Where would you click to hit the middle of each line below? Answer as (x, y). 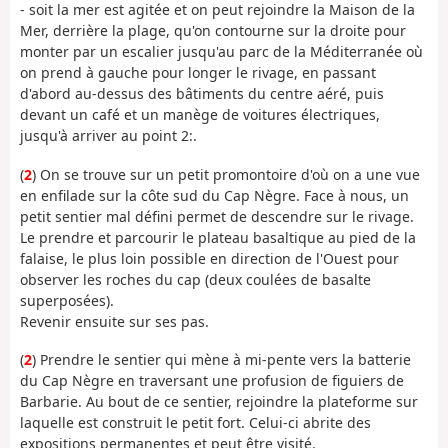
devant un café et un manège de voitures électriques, (200, 115)
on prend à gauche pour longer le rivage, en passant (198, 73)
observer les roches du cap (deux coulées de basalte (195, 279)
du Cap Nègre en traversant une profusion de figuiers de (212, 381)
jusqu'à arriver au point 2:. (108, 136)
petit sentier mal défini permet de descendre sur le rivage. (217, 216)
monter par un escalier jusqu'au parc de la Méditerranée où (221, 52)
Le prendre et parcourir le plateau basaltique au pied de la (218, 237)
